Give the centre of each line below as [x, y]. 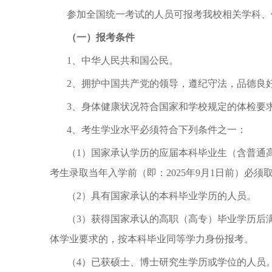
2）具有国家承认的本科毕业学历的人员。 [166, 196]
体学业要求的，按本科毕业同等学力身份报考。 [152, 239]
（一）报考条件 [101, 37]
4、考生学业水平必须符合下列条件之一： [157, 130]
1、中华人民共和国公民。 [123, 60]
